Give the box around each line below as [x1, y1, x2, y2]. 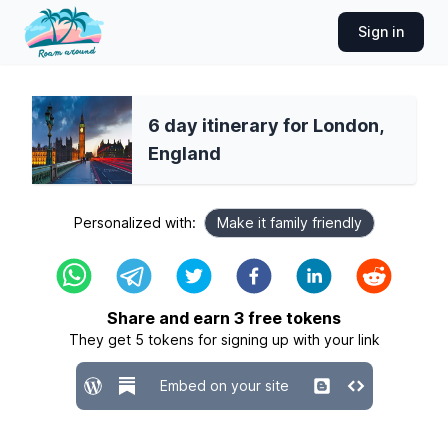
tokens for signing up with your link [143, 331, 380, 348]
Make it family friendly [216, 214, 362, 231]
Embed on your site [159, 377, 289, 394]
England [148, 143, 221, 164]
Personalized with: [73, 214, 196, 231]
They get [68, 331, 135, 348]
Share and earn [107, 308, 234, 328]
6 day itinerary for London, [148, 115, 384, 136]
